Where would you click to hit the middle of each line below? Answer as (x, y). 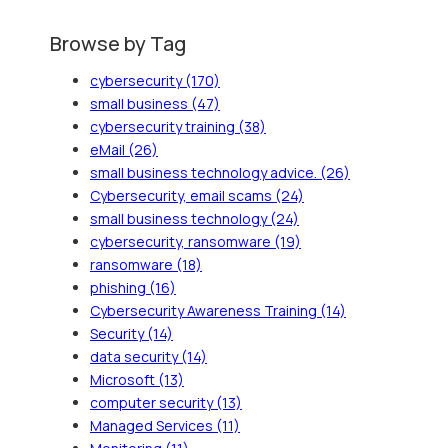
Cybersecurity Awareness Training (205, 310)
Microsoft (124, 379)
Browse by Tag (118, 43)
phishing (119, 287)
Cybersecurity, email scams (182, 195)
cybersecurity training (164, 126)
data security (135, 356)
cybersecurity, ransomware (182, 241)
